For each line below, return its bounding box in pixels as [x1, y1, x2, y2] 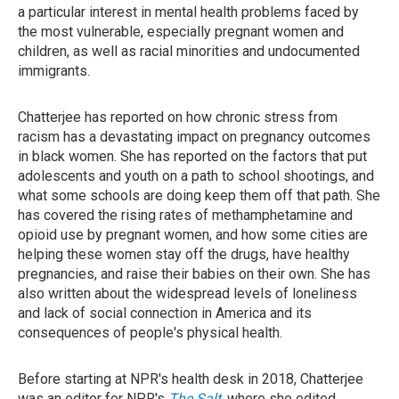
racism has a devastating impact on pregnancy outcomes [18, 128, 370, 145]
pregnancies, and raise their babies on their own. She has [18, 265, 370, 282]
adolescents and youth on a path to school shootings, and [18, 167, 374, 184]
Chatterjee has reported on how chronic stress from [18, 109, 338, 126]
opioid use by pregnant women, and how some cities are [18, 226, 368, 243]
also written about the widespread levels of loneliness [18, 285, 357, 302]
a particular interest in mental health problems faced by [18, 4, 359, 20]
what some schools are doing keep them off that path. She [18, 187, 380, 204]
